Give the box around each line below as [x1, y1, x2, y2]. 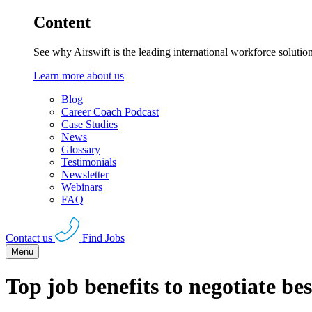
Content [33, 13, 91, 32]
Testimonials [61, 156, 116, 169]
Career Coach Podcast [61, 106, 159, 118]
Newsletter [61, 169, 109, 181]
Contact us [6, 231, 52, 244]
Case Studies [61, 118, 118, 131]
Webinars [61, 181, 102, 194]
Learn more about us [33, 70, 124, 82]
